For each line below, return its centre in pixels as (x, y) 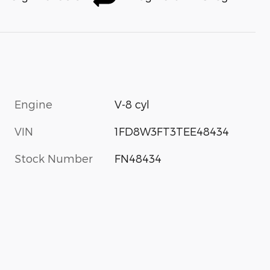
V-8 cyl (132, 104)
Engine (33, 104)
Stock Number (54, 159)
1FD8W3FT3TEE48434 (172, 131)
